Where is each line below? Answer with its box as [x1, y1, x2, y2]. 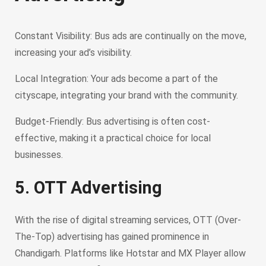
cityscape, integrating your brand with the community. [15, 90, 238, 102]
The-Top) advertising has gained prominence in [15, 230, 209, 242]
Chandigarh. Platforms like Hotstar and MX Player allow [15, 247, 246, 259]
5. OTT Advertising [15, 177, 162, 198]
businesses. [15, 149, 63, 161]
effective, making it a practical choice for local [15, 132, 211, 144]
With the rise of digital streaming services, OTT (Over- [15, 214, 241, 226]
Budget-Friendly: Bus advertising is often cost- [15, 116, 210, 128]
